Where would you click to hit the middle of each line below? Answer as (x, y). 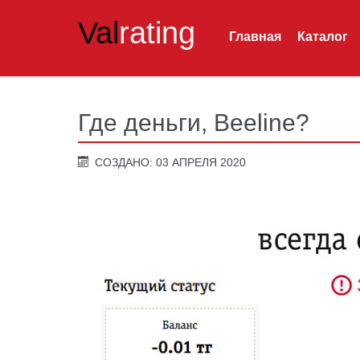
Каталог (323, 36)
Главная (255, 36)
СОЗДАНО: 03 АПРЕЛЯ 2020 (171, 163)
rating (157, 33)
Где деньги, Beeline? (194, 122)
